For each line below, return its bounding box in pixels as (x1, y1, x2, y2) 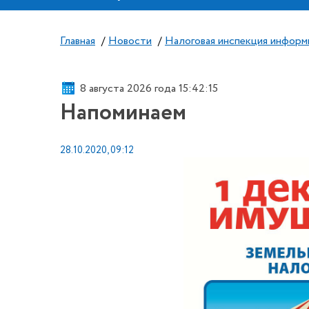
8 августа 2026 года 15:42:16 (80, 80, 219, 97)
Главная (60, 33, 95, 49)
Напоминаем (60, 97, 186, 130)
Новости (108, 33, 152, 49)
